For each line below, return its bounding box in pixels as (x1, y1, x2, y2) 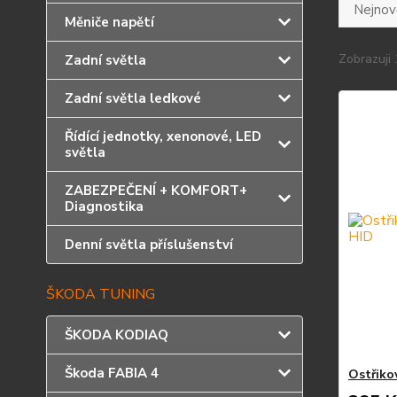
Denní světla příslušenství (65, 236, 233, 253)
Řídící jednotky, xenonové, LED (65, 128, 261, 145)
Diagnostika (65, 198, 144, 215)
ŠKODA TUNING (46, 284, 155, 304)
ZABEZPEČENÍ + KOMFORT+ (65, 182, 247, 199)
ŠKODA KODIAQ (65, 326, 168, 344)
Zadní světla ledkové (65, 90, 201, 107)
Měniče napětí (65, 13, 154, 31)
